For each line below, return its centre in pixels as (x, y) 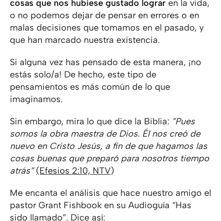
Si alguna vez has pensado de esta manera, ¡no (106, 62)
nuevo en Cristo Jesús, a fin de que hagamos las (109, 146)
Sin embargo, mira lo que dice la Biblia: (91, 121)
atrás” (23, 171)
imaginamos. (37, 99)
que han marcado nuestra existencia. (86, 40)
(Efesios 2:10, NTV (73, 171)
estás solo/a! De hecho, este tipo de (83, 74)
